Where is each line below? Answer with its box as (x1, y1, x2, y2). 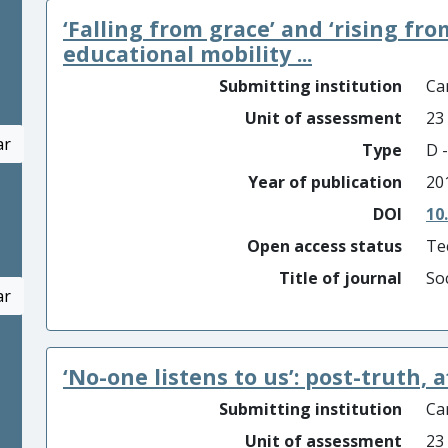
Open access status (247, 235, 402, 257)
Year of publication (248, 171, 402, 193)
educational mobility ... (63, 39, 312, 68)
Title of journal (279, 267, 402, 289)
